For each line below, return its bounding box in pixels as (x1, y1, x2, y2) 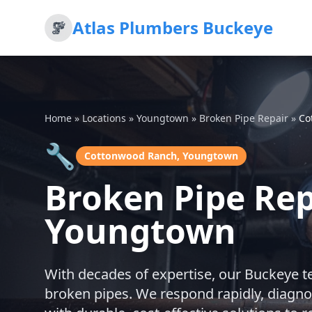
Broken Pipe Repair (199, 111, 288, 125)
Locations (82, 111, 126, 125)
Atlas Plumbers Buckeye (72, 16, 273, 39)
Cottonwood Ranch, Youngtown (84, 149, 238, 162)
